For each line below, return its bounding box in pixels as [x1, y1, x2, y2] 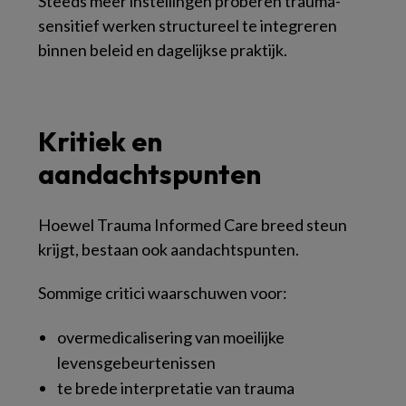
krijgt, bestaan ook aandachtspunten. [38, 239, 299, 259]
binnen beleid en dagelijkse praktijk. [38, 40, 287, 60]
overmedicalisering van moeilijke [57, 327, 285, 347]
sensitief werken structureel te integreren [38, 15, 337, 35]
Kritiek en [38, 124, 162, 159]
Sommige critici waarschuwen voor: [38, 283, 287, 303]
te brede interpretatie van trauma [57, 378, 295, 398]
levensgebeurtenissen [57, 353, 216, 372]
